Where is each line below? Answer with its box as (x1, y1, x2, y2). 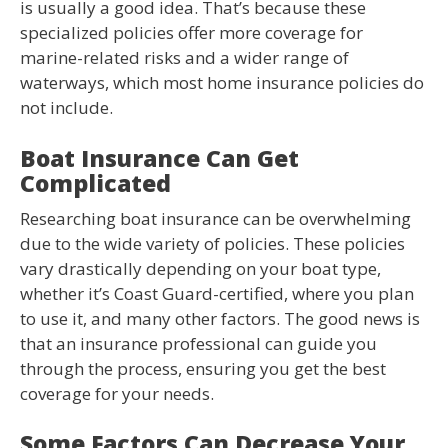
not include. (20, 96, 113, 120)
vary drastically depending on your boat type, (20, 256, 381, 280)
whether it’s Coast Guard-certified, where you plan (20, 281, 414, 305)
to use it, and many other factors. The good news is (20, 306, 420, 330)
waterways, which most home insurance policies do (20, 71, 424, 95)
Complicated (20, 166, 171, 199)
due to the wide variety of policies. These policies (20, 231, 405, 255)
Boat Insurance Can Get (20, 141, 299, 174)
